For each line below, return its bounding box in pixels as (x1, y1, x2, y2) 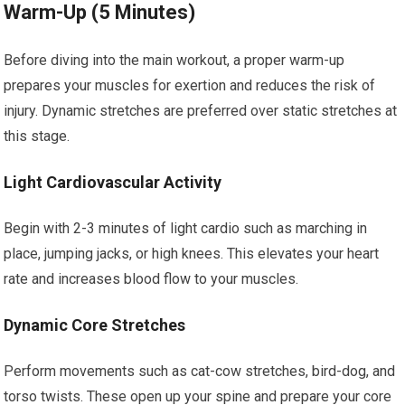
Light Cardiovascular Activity (4, 173, 222, 192)
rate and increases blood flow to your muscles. (4, 270, 299, 287)
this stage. (4, 127, 71, 145)
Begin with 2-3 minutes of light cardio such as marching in (4, 220, 368, 237)
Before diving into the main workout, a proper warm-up (4, 52, 345, 69)
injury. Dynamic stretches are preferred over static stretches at (4, 102, 398, 119)
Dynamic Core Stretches (4, 316, 186, 334)
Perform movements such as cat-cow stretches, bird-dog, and (4, 363, 396, 380)
